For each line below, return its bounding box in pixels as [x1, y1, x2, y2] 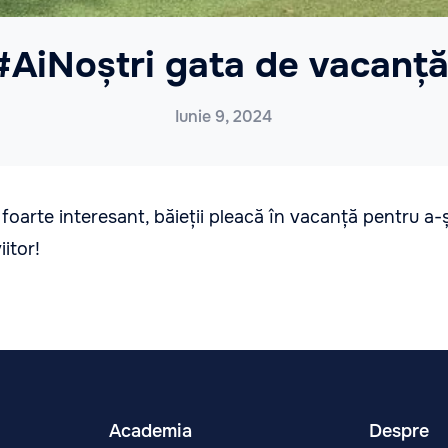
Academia [109, 420, 192, 442]
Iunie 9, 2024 [175, 106, 273, 127]
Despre [369, 420, 429, 442]
